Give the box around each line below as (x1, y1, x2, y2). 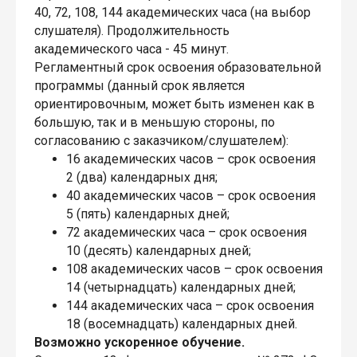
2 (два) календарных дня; (66, 170, 218, 186)
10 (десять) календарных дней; (66, 243, 251, 259)
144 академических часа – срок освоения (66, 298, 314, 314)
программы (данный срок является (34, 78, 245, 94)
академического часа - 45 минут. (34, 41, 229, 57)
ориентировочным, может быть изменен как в (34, 96, 315, 112)
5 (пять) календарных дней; (66, 206, 229, 222)
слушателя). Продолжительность (34, 23, 229, 39)
